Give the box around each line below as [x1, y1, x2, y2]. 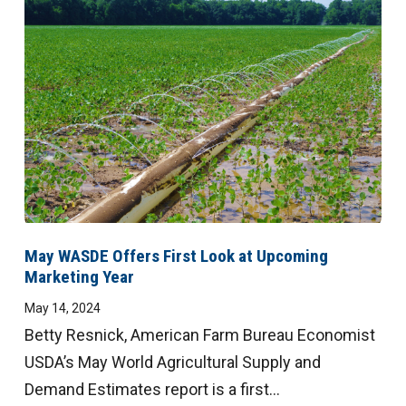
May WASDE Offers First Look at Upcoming [24, 245, 328, 266]
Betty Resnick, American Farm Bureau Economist [24, 324, 375, 344]
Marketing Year [24, 266, 134, 287]
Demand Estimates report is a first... [24, 379, 280, 399]
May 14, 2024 [24, 300, 101, 315]
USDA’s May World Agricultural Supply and [24, 352, 321, 372]
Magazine [23, 17, 135, 53]
